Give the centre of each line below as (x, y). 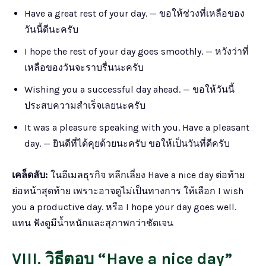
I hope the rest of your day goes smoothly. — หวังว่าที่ (137, 51)
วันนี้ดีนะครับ (51, 29)
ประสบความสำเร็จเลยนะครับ (85, 105)
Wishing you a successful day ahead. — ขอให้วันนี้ (129, 89)
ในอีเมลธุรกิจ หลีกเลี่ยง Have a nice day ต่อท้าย (146, 175)
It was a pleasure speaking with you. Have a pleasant (137, 127)
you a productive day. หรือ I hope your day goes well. (124, 207)
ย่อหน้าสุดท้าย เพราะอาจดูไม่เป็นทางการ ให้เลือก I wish (128, 191)
